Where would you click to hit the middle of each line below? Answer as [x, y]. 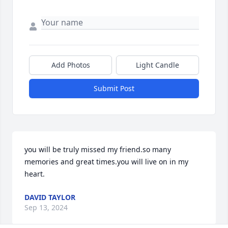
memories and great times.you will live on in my [106, 162]
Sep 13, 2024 [46, 208]
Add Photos [70, 65]
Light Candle [158, 65]
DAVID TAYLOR [50, 197]
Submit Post [114, 89]
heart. [35, 174]
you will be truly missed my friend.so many [99, 150]
